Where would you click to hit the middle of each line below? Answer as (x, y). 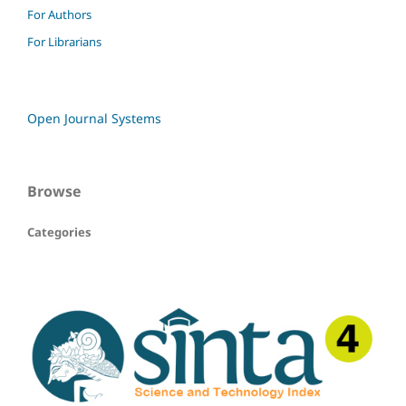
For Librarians (64, 41)
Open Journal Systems (94, 118)
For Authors (59, 14)
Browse (54, 191)
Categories (59, 232)
